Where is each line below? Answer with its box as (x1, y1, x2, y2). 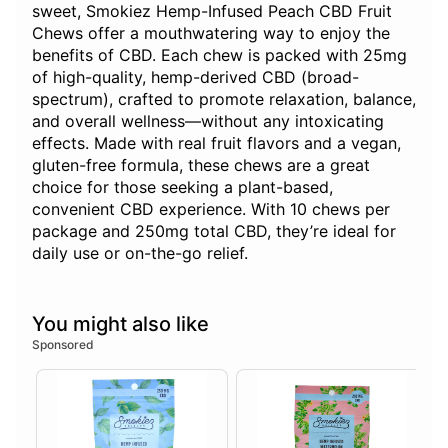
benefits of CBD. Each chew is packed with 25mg (32, 45, 407, 66)
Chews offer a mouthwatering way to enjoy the (32, 23, 390, 44)
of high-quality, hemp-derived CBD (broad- (32, 67, 359, 88)
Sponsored (32, 337, 94, 353)
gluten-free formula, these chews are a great (32, 155, 370, 176)
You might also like (32, 312, 209, 337)
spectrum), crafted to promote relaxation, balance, (32, 89, 416, 110)
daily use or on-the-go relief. (32, 243, 248, 264)
